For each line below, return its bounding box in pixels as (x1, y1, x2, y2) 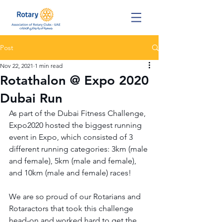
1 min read (35, 62, 62, 69)
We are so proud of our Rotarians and (9, 192, 143, 201)
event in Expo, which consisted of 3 (9, 132, 135, 142)
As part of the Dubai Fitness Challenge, (9, 109, 148, 118)
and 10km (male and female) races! (9, 168, 131, 177)
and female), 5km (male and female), (9, 156, 138, 166)
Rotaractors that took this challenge (9, 204, 135, 213)
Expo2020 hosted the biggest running (9, 120, 144, 130)
